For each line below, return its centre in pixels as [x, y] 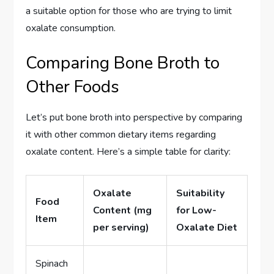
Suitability [201, 193]
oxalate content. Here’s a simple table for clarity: [128, 151]
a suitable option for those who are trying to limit [129, 11]
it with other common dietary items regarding [121, 134]
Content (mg [123, 210]
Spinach [52, 263]
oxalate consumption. [71, 28]
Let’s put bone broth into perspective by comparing [134, 117]
